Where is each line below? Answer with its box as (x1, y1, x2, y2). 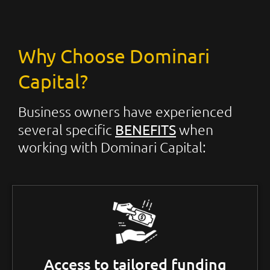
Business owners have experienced (18, 102, 232, 120)
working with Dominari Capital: (18, 138, 206, 155)
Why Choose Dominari (18, 43, 210, 67)
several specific (18, 121, 115, 138)
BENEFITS (115, 120, 176, 138)
